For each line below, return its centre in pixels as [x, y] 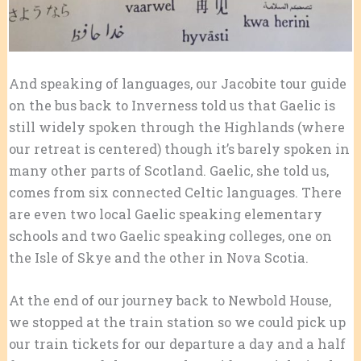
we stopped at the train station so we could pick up [177, 322]
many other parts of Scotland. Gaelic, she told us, [168, 171]
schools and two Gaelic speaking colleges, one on [170, 236]
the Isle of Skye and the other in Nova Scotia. [158, 258]
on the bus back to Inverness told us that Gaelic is [172, 106]
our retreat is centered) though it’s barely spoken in [179, 149]
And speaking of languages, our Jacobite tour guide [177, 84]
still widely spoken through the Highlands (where [176, 127]
